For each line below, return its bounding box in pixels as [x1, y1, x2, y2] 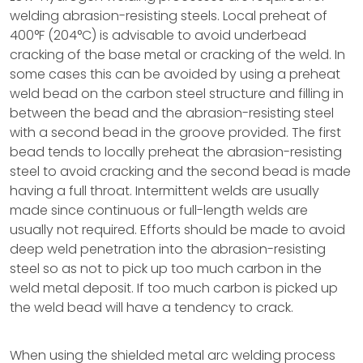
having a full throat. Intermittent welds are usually [10, 181, 319, 200]
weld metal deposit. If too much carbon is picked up [10, 279, 338, 297]
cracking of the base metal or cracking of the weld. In [10, 45, 345, 64]
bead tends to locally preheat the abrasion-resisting [10, 143, 342, 161]
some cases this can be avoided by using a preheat [10, 65, 340, 83]
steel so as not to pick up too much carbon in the [10, 259, 322, 278]
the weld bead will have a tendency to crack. [10, 298, 293, 317]
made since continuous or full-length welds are [10, 201, 308, 220]
